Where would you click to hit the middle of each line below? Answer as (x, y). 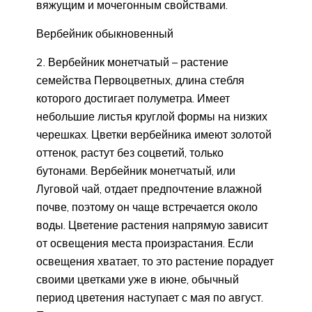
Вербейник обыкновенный (105, 33)
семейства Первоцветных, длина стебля (140, 80)
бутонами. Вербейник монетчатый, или (136, 170)
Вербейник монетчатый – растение (138, 62)
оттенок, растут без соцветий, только (130, 152)
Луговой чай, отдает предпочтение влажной (149, 188)
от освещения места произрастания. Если (145, 243)
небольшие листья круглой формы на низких (152, 116)
